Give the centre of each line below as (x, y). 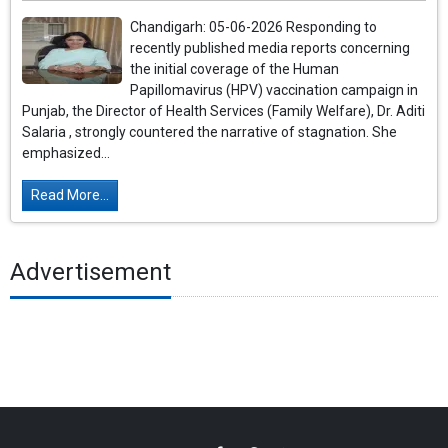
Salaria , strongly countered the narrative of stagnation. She (210, 132)
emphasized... (66, 153)
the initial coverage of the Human (235, 69)
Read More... (70, 195)
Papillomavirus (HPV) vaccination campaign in (274, 90)
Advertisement (90, 271)
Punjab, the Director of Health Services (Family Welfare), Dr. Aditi (224, 111)
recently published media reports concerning (270, 48)
